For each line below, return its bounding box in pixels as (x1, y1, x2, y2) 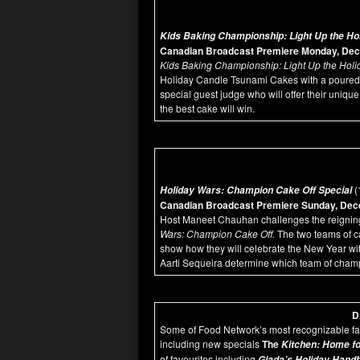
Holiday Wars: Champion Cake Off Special (160, 183, 354, 197)
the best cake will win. (160, 101, 257, 115)
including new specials (160, 337, 260, 350)
